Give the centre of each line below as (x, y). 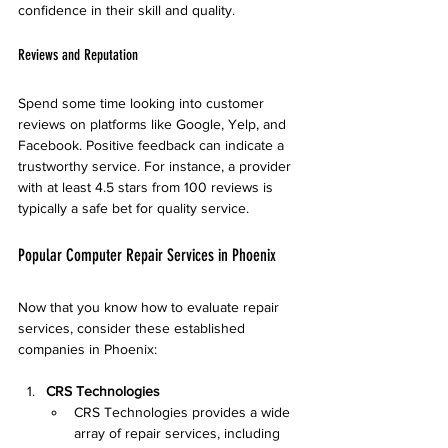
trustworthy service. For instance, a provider (156, 166)
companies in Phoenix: (87, 349)
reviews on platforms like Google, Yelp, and (154, 124)
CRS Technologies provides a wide (184, 412)
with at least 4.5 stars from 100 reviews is (147, 187)
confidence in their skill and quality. (126, 10)
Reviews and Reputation (78, 55)
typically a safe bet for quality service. (133, 208)
